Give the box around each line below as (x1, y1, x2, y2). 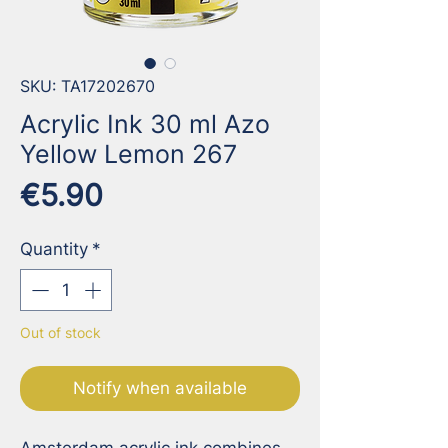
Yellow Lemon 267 (20, 139, 237, 170)
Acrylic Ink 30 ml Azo (20, 109, 270, 140)
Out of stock (20, 323, 101, 341)
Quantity (20, 239, 88, 260)
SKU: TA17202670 (20, 76, 155, 97)
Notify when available (73, 377, 247, 398)
